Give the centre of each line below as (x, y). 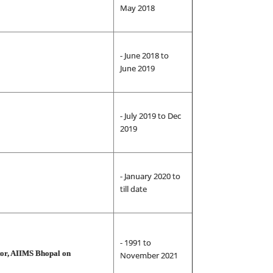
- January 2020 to (150, 176)
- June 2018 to (144, 55)
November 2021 (149, 255)
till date (133, 189)
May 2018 (137, 8)
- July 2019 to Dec (150, 116)
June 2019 (137, 68)
